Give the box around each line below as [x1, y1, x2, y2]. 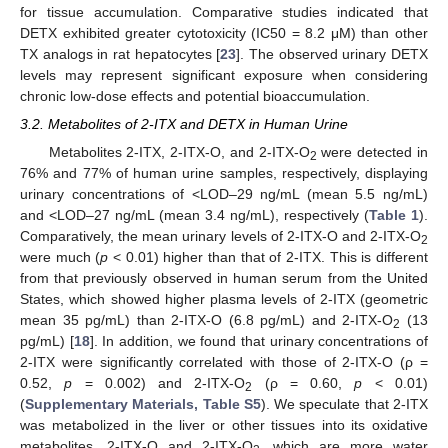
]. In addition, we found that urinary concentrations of [89, 332, 429, 349]
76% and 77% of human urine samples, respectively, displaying [20, 164, 428, 181]
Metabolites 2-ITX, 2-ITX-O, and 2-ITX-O [48, 143, 310, 160]
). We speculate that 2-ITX [260, 395, 429, 412]
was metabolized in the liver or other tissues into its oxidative [20, 416, 428, 433]
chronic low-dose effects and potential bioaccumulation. [20, 87, 370, 104]
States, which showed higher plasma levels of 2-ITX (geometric [20, 290, 428, 307]
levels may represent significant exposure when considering [20, 66, 428, 83]
